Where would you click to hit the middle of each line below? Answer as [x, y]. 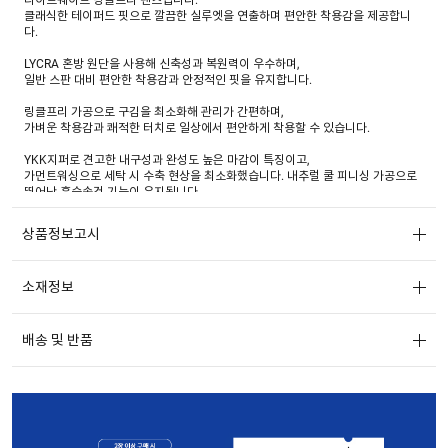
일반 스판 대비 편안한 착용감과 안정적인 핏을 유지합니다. [168, 79]
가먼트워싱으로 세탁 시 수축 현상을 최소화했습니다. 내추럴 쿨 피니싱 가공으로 [221, 175]
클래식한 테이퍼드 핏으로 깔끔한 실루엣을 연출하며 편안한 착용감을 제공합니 [218, 15]
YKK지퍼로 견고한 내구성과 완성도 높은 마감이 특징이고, [167, 159]
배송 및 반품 [58, 339]
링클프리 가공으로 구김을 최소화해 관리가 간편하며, [154, 111]
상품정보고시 [61, 233]
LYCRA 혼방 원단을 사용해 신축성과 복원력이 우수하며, [162, 63]
